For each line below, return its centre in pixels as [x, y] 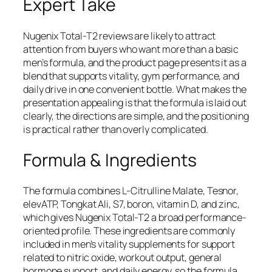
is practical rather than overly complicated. [116, 130]
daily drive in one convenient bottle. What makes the [135, 90]
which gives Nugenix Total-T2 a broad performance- [135, 218]
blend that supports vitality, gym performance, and [131, 76]
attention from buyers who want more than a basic [131, 49]
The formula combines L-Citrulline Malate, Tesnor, [131, 191]
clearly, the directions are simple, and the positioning [136, 116]
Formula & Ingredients [110, 160]
